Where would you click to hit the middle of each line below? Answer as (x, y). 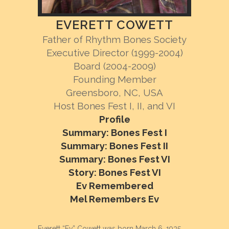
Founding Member (114, 79)
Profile (114, 119)
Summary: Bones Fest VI (114, 159)
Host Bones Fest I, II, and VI (114, 106)
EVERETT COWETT (114, 25)
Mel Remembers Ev (114, 199)
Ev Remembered (114, 186)
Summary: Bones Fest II (114, 146)
